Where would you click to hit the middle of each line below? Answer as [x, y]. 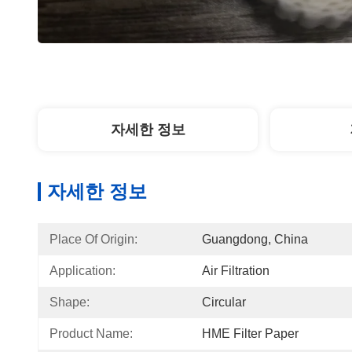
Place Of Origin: [93, 239]
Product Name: [91, 334]
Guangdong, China [255, 239]
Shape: [70, 302]
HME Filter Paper [250, 334]
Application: [82, 271]
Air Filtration [236, 271]
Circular [224, 302]
